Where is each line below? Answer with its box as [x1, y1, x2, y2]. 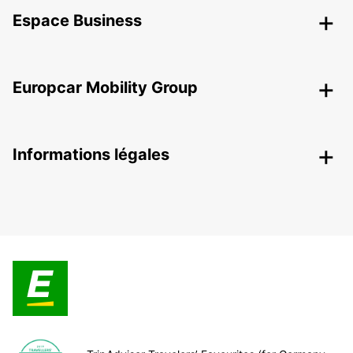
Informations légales [13, 145, 169, 165]
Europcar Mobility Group [13, 78, 198, 98]
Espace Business [13, 11, 142, 31]
